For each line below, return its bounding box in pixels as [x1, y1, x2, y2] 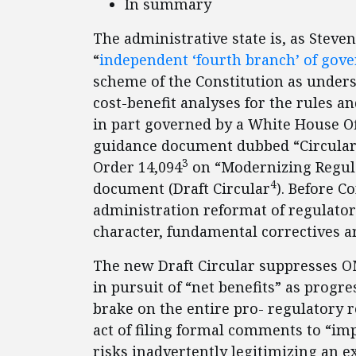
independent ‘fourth [99, 50, 242, 69]
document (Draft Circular [93, 179, 270, 198]
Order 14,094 [93, 157, 182, 176]
